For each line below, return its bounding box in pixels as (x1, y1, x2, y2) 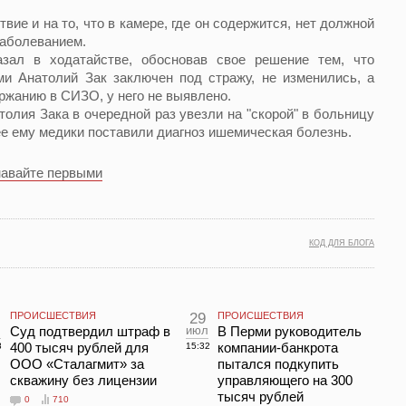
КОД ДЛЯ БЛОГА (309, 238, 374, 247)
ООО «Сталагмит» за (10, 356, 144, 372)
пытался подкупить (217, 356, 339, 372)
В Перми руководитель (217, 324, 362, 339)
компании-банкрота (217, 340, 338, 355)
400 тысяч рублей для (10, 340, 149, 355)
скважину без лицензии (10, 372, 157, 388)
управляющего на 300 (217, 372, 353, 388)
